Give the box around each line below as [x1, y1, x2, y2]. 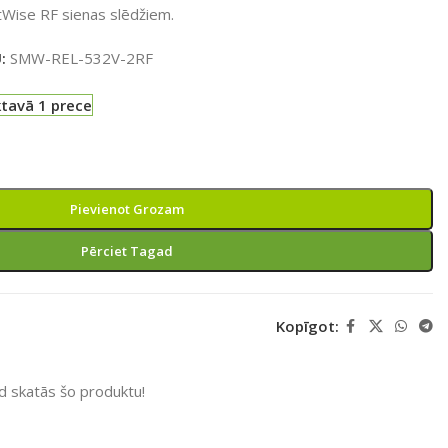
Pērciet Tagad [80, 241, 173, 260]
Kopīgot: [275, 316, 339, 336]
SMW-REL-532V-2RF [9, 47, 153, 68]
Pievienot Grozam [69, 199, 184, 218]
